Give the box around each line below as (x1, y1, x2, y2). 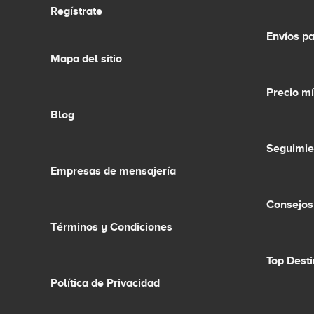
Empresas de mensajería (50, 165, 176, 178)
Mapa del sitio (50, 53, 122, 66)
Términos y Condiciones (50, 221, 172, 234)
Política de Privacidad (50, 277, 160, 290)
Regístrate (50, 5, 102, 18)
